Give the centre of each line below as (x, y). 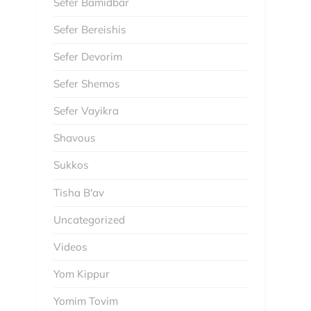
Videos (70, 246)
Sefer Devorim (87, 56)
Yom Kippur (81, 274)
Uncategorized (89, 219)
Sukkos (71, 165)
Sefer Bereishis (90, 29)
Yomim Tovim (85, 301)
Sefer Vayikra (86, 111)
